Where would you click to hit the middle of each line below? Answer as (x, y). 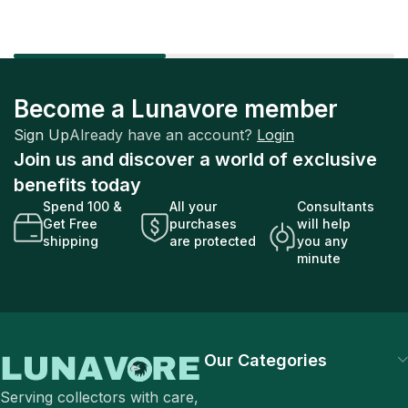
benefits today (77, 184)
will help (323, 223)
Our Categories (265, 360)
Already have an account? (163, 134)
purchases (204, 223)
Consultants (335, 206)
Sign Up (41, 134)
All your (194, 206)
